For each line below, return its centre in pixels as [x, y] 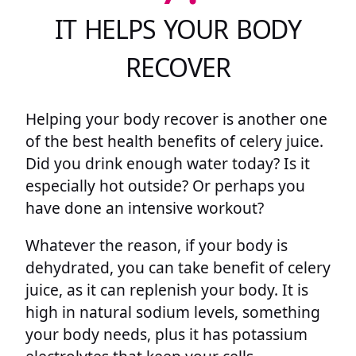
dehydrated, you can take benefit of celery [178, 268]
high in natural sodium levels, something [173, 312]
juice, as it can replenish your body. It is [167, 290]
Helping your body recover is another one [176, 118]
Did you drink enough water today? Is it [168, 163]
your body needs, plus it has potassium [166, 335]
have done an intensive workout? [145, 207]
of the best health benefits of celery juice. [174, 141]
